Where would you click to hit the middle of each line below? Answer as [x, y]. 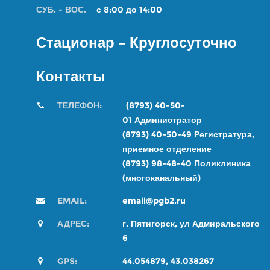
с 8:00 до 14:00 [129, 10]
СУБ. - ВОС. [61, 10]
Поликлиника [221, 163]
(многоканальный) [162, 178]
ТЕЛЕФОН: [92, 105]
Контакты [71, 76]
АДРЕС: [73, 224]
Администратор [167, 120]
